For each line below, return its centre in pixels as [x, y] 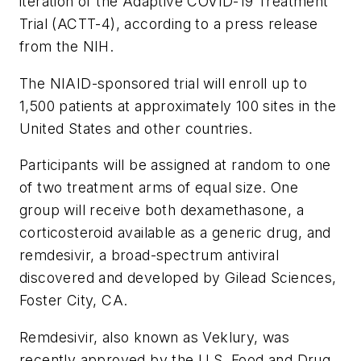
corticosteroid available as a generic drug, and [175, 233]
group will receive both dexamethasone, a [162, 210]
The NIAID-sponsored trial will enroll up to [164, 83]
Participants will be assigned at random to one [175, 165]
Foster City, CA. [74, 301]
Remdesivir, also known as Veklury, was [155, 337]
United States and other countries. [136, 128]
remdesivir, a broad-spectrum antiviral [149, 255]
